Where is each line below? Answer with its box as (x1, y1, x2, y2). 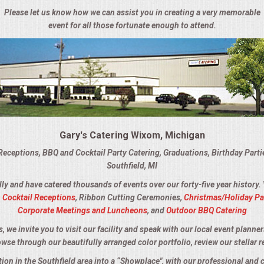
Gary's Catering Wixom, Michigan (59, 130, 205, 141)
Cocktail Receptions (2, 193, 75, 203)
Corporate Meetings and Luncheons (17, 206, 147, 216)
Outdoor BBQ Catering (166, 206, 247, 216)
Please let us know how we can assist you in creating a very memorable (4, 8, 260, 18)
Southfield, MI (107, 161, 157, 171)
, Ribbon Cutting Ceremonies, (75, 193, 184, 203)
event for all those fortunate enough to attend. (48, 21, 216, 31)
